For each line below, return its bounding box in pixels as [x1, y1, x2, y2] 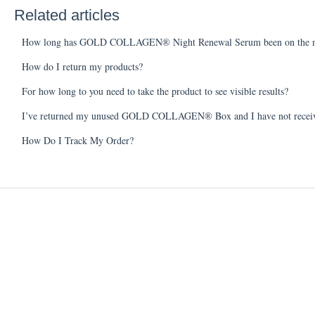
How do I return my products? [21, 60, 143, 74]
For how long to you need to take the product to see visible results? [21, 84, 288, 98]
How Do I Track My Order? [21, 134, 134, 148]
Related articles [13, 6, 120, 25]
